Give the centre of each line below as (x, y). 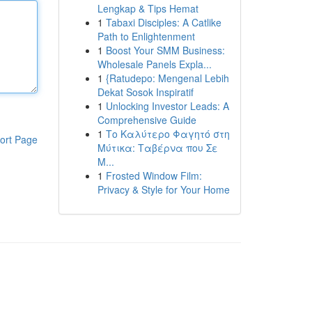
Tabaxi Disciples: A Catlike (163, 22)
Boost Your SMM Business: (165, 50)
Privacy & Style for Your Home (163, 189)
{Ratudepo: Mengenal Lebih (167, 78)
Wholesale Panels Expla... (154, 64)
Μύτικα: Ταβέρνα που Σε (157, 148)
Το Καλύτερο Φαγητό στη (167, 134)
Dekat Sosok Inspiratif (145, 92)
